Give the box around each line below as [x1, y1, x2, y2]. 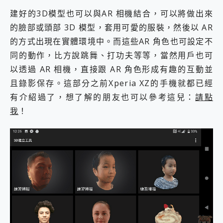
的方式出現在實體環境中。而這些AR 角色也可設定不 [10, 36, 213, 47]
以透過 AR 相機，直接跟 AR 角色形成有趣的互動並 [10, 64, 213, 75]
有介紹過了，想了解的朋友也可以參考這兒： [10, 92, 196, 103]
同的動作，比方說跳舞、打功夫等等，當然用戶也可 [10, 50, 213, 61]
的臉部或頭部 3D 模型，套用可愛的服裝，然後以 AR [10, 22, 213, 33]
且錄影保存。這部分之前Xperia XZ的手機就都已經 [10, 78, 213, 89]
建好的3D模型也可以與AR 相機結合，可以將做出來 [10, 8, 213, 19]
